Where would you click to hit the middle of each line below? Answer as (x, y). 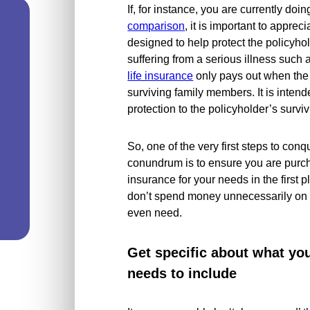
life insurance (161, 76)
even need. (155, 213)
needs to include (182, 273)
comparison (156, 26)
